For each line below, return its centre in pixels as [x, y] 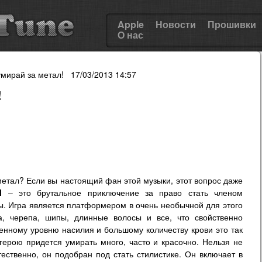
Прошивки [232, 24]
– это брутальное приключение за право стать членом [123, 192]
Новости [176, 24]
